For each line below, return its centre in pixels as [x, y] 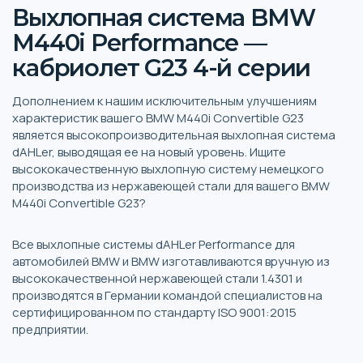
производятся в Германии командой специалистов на [167, 295]
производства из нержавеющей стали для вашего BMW [171, 186]
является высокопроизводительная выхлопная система [174, 135]
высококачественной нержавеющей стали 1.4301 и [157, 278]
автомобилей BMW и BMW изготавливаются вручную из [171, 261]
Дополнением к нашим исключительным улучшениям [164, 100]
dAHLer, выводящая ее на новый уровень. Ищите [149, 152]
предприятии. [50, 329]
